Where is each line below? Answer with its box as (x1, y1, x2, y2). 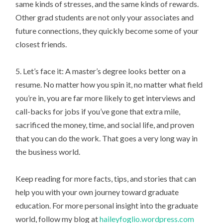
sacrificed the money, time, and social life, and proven (15, 120, 195, 130)
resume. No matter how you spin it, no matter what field (15, 80, 203, 90)
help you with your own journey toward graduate (15, 187, 179, 197)
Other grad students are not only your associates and (15, 12, 194, 22)
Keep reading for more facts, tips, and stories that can (15, 174, 197, 184)
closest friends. (15, 39, 67, 49)
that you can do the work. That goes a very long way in (15, 133, 198, 143)
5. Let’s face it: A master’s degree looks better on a (15, 66, 186, 76)
